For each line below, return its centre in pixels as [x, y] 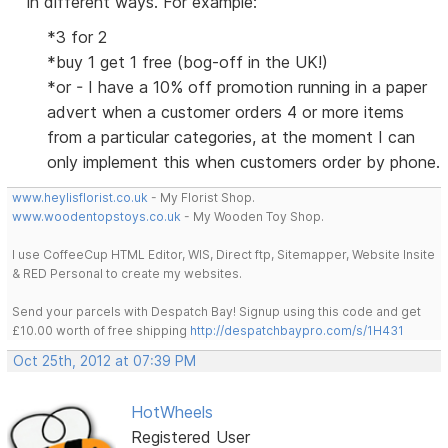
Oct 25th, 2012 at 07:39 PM [105, 361]
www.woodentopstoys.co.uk [97, 217]
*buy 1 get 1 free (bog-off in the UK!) [188, 62]
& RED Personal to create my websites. [127, 274]
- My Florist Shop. [202, 198]
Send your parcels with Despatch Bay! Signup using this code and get [217, 312]
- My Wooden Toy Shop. [253, 217]
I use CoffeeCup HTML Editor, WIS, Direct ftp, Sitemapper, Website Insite [224, 255]
